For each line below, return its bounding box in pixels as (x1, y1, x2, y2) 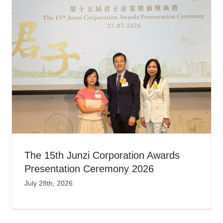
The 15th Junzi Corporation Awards (24, 149, 180, 161)
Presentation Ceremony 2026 (24, 163, 154, 174)
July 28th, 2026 (24, 179, 73, 187)
